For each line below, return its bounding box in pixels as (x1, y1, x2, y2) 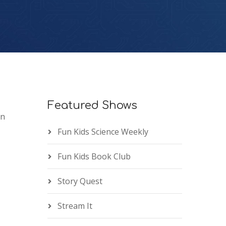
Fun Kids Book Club (57, 151, 131, 162)
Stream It (57, 200, 92, 212)
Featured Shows (47, 99, 137, 112)
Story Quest (57, 176, 102, 187)
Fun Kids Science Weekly (57, 126, 148, 138)
